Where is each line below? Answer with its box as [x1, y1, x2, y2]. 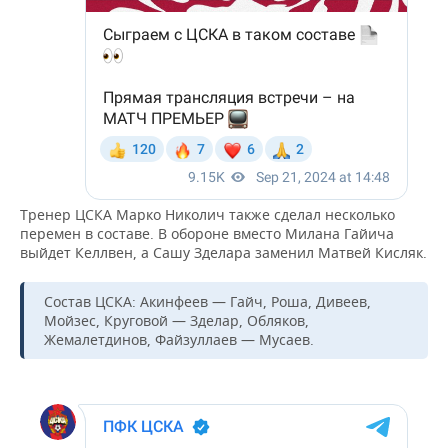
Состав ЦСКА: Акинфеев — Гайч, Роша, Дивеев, [44, 292, 371, 311]
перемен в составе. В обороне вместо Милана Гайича [20, 224, 394, 243]
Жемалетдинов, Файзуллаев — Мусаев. [44, 330, 314, 349]
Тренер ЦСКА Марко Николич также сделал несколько [20, 205, 395, 224]
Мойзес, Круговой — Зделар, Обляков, [44, 311, 309, 330]
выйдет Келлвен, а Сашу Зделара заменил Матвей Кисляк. [20, 243, 427, 262]
